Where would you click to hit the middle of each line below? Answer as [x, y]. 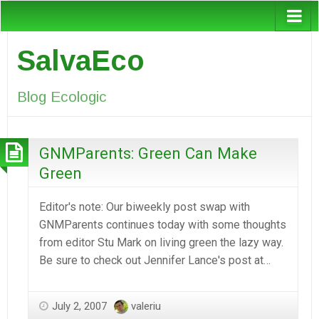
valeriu [146, 306]
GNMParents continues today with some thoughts [163, 224]
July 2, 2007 [79, 306]
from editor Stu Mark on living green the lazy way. [161, 242]
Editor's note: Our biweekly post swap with [145, 206]
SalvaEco [80, 60]
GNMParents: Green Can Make [148, 153]
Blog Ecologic [62, 96]
